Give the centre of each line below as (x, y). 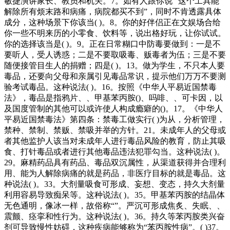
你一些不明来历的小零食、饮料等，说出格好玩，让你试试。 (115, 33)
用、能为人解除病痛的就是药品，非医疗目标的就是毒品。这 (115, 173)
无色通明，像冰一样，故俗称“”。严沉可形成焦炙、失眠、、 (114, 205)
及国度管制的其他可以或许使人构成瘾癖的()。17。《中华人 (113, 108)
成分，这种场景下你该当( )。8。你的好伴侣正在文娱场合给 (112, 22)
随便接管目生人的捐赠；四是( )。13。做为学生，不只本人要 (114, 65)
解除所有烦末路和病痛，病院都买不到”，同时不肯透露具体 (113, 11)
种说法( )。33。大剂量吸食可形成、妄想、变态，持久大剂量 (114, 184)
